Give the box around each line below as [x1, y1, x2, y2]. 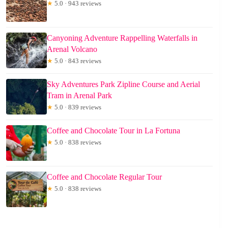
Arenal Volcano [47, 45, 97, 53]
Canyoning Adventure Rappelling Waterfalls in [47, 34, 197, 42]
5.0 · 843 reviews [53, 57, 101, 65]
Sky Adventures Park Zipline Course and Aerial [47, 80, 200, 89]
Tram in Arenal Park [47, 91, 112, 100]
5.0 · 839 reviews [53, 103, 101, 111]
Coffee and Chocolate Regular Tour [47, 173, 162, 181]
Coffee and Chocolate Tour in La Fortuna [47, 126, 180, 135]
